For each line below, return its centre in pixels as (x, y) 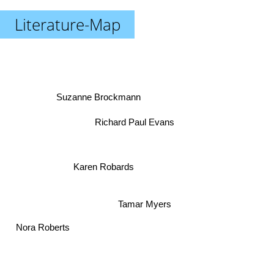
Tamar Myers (142, 202)
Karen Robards (105, 165)
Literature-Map (67, 24)
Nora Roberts (43, 224)
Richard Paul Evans (135, 121)
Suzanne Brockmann (97, 98)
